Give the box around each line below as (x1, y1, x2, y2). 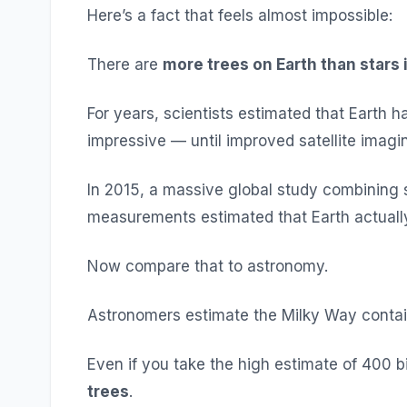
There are (87, 55, 163, 74)
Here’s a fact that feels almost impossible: (87, 6, 392, 25)
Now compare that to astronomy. (87, 257, 328, 275)
